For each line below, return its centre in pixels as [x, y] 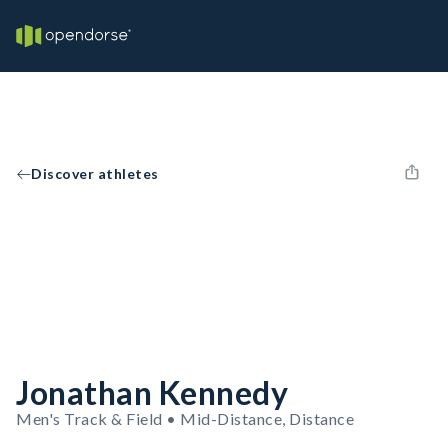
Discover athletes [95, 173]
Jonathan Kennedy [152, 392]
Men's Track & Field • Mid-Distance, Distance [185, 418]
